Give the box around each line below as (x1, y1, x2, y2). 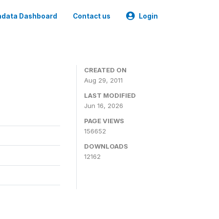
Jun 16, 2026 (84, 102, 123, 109)
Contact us (73, 12, 110, 20)
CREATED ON (84, 66, 127, 74)
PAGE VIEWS (84, 117, 124, 125)
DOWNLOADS (84, 142, 128, 150)
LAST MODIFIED (84, 91, 136, 99)
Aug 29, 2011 (84, 76, 123, 84)
